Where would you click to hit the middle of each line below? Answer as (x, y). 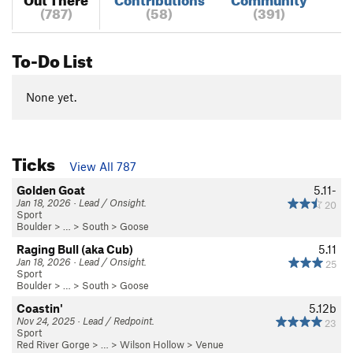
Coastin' (40, 308)
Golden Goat (51, 190)
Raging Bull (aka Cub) (75, 249)
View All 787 (103, 166)
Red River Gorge (53, 344)
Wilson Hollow (152, 344)
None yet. (51, 97)
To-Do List (52, 58)
